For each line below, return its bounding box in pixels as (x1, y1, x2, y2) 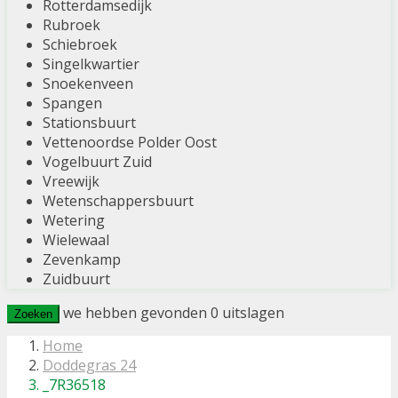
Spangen (43, 93, 102, 114)
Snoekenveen (43, 74, 133, 94)
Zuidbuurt (43, 269, 110, 290)
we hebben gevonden (63, 303, 211, 323)
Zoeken (14, 307, 52, 322)
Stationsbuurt (43, 113, 136, 133)
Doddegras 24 (43, 355, 136, 376)
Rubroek (43, 15, 100, 36)
